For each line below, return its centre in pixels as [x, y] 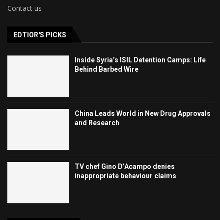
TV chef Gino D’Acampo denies [125, 167]
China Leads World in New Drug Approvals [143, 113]
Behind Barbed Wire [107, 69]
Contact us [25, 8]
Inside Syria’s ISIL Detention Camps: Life [140, 60]
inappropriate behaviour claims [126, 176]
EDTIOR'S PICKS [40, 35]
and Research [97, 123]
